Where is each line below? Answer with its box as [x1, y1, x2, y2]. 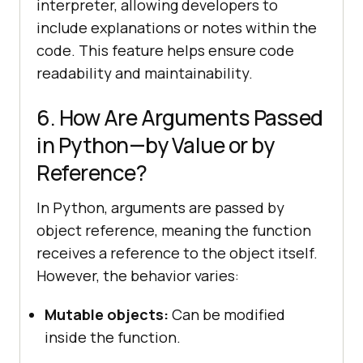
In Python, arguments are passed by [36, 197, 284, 217]
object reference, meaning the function [36, 220, 311, 240]
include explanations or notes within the [36, 17, 317, 37]
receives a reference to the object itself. [36, 242, 318, 263]
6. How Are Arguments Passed [36, 102, 323, 132]
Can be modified [169, 304, 285, 324]
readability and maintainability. [36, 62, 253, 83]
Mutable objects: [45, 304, 169, 324]
